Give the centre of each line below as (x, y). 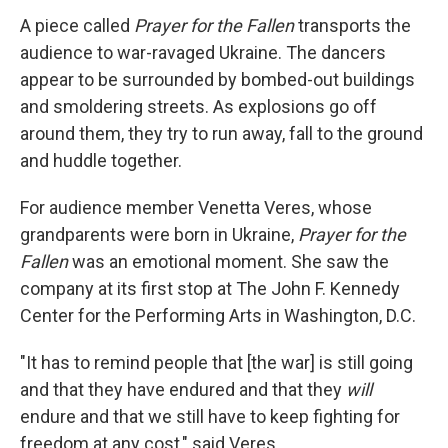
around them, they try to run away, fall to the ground (221, 133)
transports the (352, 25)
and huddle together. (101, 160)
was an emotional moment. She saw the (228, 261)
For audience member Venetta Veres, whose (196, 207)
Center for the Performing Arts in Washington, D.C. (218, 315)
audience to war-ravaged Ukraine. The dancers (203, 52)
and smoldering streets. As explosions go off (198, 106)
